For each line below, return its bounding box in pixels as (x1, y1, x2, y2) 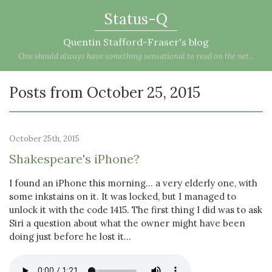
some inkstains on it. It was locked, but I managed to (9, 191, 236, 202)
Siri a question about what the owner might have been (9, 217, 245, 229)
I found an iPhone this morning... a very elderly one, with (9, 177, 257, 189)
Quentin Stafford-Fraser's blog (63, 36, 209, 48)
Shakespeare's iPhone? (9, 151, 140, 166)
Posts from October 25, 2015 (9, 83, 200, 102)
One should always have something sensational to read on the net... (18, 51, 254, 61)
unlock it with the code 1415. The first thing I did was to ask (9, 204, 262, 216)
